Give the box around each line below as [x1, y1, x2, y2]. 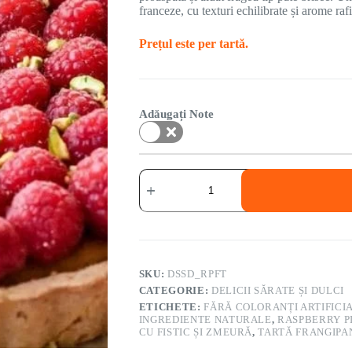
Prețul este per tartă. [138, 36, 248, 50]
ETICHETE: [138, 300, 204, 313]
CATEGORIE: [138, 284, 211, 296]
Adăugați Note [138, 107, 214, 120]
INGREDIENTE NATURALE [138, 313, 272, 325]
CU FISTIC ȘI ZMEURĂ [138, 325, 253, 338]
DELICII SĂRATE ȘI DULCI [211, 284, 344, 296]
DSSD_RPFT [167, 267, 227, 280]
